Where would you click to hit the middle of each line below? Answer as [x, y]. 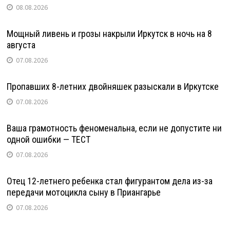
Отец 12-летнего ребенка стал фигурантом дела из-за [109, 181]
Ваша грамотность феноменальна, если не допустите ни [114, 128]
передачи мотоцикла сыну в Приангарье [83, 192]
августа [21, 45]
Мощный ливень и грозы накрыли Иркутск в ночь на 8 [109, 34]
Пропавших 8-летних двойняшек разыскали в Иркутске [112, 87]
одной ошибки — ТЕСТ [48, 139]
